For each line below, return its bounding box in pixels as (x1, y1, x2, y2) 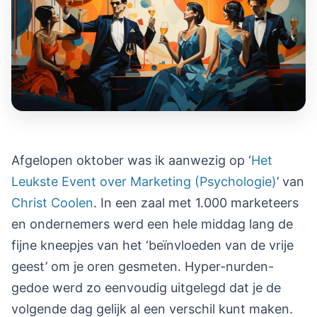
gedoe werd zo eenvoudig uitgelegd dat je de (11, 280, 281, 296)
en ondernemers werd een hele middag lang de (11, 217, 293, 232)
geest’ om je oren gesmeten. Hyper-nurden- (11, 259, 274, 275)
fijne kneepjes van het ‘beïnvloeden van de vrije (11, 238, 294, 253)
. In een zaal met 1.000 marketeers (93, 195, 299, 211)
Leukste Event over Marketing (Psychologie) (11, 174, 277, 190)
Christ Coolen (11, 195, 93, 211)
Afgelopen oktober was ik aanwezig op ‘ (11, 153, 251, 168)
